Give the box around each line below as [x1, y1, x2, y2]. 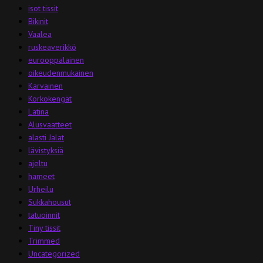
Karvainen [28, 80, 63, 91]
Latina [28, 106, 49, 117]
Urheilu [28, 183, 53, 194]
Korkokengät [28, 93, 72, 104]
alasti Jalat [28, 131, 64, 143]
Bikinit [28, 15, 48, 26]
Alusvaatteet [28, 119, 72, 130]
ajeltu [28, 157, 48, 168]
